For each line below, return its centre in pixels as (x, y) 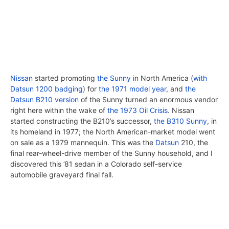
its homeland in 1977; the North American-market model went (113, 132)
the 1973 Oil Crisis (138, 110)
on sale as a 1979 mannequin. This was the (83, 143)
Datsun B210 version (44, 100)
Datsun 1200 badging (47, 89)
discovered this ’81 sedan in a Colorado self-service (96, 164)
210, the (193, 143)
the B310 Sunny (180, 121)
